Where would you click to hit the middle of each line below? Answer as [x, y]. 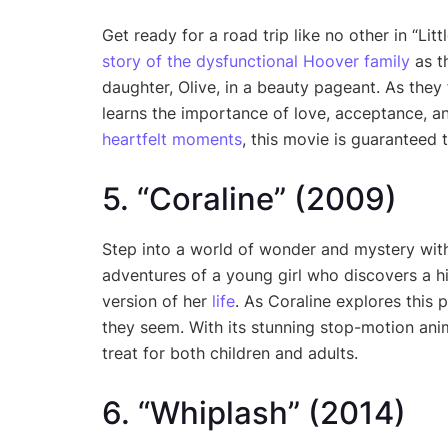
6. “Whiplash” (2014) [254, 412]
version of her [157, 300]
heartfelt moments [172, 139]
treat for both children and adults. [230, 352]
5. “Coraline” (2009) [249, 199]
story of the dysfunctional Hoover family [256, 61]
